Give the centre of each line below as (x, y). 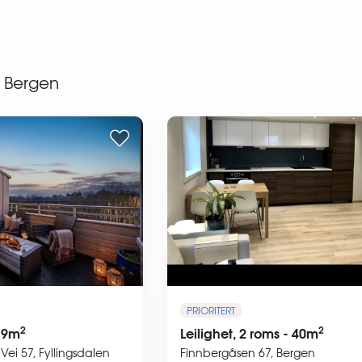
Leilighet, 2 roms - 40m (249, 332)
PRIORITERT (210, 310)
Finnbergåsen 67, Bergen (247, 352)
